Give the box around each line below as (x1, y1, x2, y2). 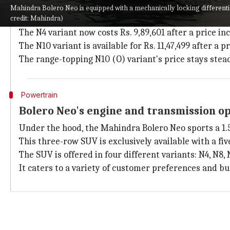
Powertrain (21, 90, 57, 99)
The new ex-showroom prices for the (19, 14, 166, 25)
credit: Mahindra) (10, 14, 63, 23)
